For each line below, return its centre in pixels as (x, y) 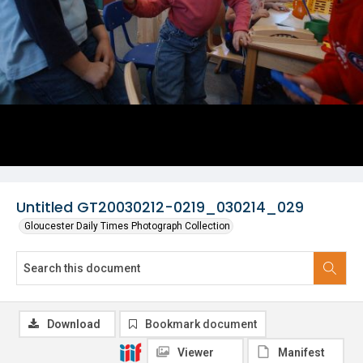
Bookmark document (201, 324)
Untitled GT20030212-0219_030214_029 (160, 207)
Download (74, 324)
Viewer (196, 352)
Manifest (301, 352)
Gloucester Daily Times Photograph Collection (127, 226)
